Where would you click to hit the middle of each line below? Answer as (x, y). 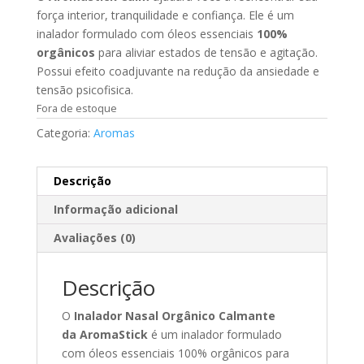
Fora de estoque (76, 108)
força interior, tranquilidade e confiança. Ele (150, 15)
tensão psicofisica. (84, 89)
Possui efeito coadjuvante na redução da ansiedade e (178, 71)
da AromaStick (106, 334)
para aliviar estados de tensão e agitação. (206, 52)
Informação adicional (115, 209)
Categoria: (65, 132)
